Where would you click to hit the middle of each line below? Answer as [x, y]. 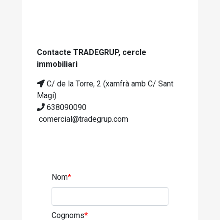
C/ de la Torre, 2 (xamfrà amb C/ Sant [109, 84]
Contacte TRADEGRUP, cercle [92, 52]
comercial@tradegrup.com [82, 119]
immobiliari [57, 64]
